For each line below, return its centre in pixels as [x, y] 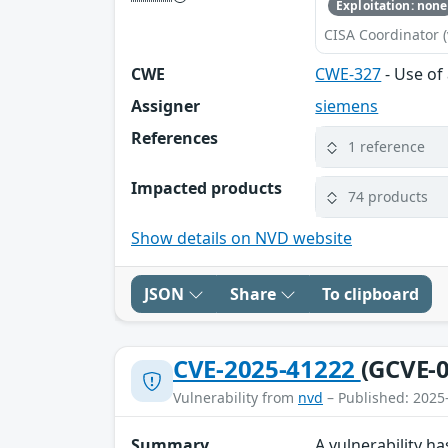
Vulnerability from [235, 397]
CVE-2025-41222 [267, 368]
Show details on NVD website [241, 237]
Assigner [165, 105]
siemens [347, 105]
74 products [388, 197]
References [174, 137]
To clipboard [370, 293]
